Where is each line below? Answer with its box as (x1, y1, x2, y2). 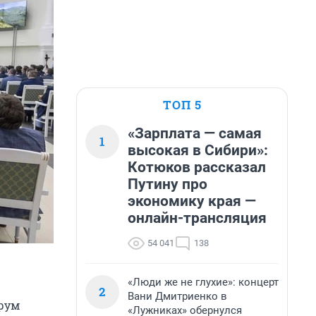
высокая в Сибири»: (128, 142, 268, 159)
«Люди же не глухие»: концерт (128, 276, 279, 288)
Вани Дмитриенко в (128, 290, 227, 303)
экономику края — (128, 193, 256, 209)
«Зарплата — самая (128, 125, 262, 142)
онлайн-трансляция (128, 209, 267, 226)
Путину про (128, 176, 207, 193)
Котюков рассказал (128, 159, 266, 176)
